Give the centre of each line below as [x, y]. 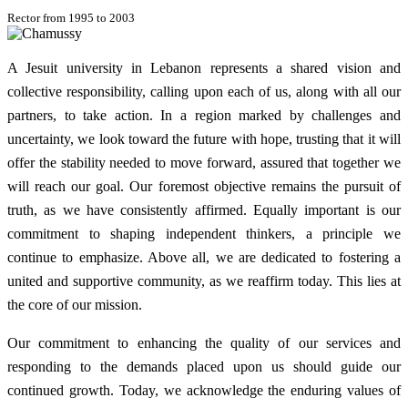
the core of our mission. [75, 305]
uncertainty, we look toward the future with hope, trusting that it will [204, 139]
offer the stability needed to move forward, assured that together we [204, 163]
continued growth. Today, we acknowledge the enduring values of [204, 391]
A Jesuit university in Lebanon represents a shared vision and [204, 68]
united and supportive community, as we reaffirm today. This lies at [204, 281]
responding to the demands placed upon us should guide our [204, 367]
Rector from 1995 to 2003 [71, 18]
